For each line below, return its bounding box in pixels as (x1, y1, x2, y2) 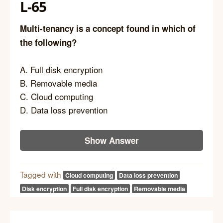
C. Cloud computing (20, 90, 93, 103)
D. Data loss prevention (20, 104, 108, 116)
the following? (20, 36, 77, 48)
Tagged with (20, 168, 63, 180)
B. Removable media (20, 77, 97, 90)
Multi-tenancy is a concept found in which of (20, 22, 196, 34)
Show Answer (84, 134, 139, 146)
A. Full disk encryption (20, 63, 103, 76)
